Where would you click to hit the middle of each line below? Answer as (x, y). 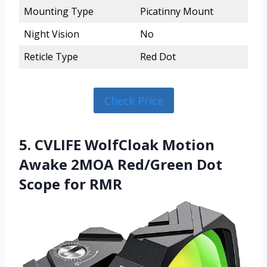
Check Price (133, 100)
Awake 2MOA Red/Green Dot (121, 164)
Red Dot (158, 57)
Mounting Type (59, 12)
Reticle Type (51, 57)
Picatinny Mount (177, 12)
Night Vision (52, 34)
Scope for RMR (71, 184)
